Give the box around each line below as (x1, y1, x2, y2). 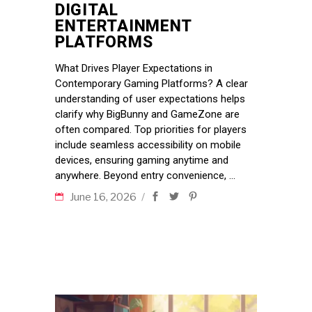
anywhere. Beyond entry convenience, (55, 169, 229, 182)
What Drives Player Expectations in (55, 61, 212, 75)
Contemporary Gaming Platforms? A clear (55, 77, 248, 90)
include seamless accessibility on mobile (55, 138, 241, 151)
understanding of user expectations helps (55, 92, 245, 105)
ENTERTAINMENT (55, 16, 192, 36)
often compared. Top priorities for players (55, 123, 247, 136)
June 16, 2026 (70, 190, 139, 203)
